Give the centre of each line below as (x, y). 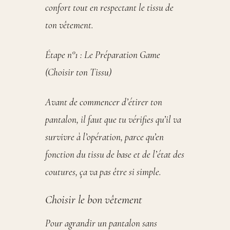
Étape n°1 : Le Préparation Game (103, 55)
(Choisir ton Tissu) (78, 73)
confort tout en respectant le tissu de (109, 8)
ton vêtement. (69, 25)
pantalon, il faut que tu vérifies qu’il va (113, 120)
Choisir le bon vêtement (94, 200)
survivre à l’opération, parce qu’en (104, 137)
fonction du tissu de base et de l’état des (115, 155)
